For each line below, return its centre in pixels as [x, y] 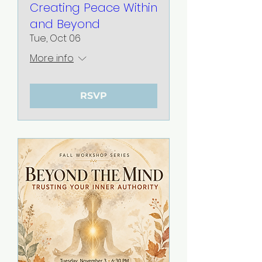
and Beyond [65, 24]
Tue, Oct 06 [55, 38]
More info [52, 58]
